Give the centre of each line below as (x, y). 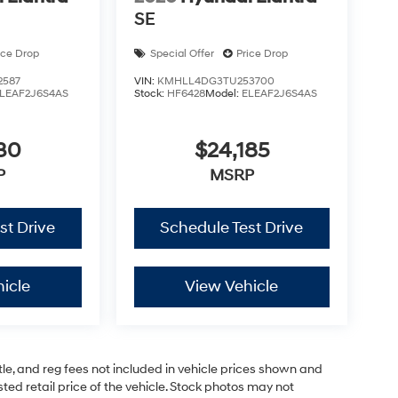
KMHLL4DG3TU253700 (215, 81)
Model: (223, 93)
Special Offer (182, 53)
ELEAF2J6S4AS (279, 93)
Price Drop (262, 53)
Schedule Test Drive (232, 228)
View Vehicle (232, 287)
